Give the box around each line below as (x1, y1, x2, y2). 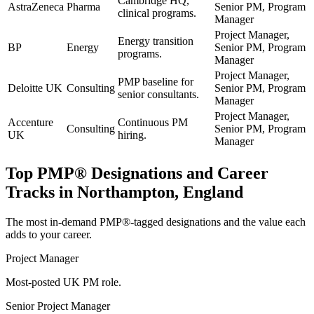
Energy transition (118, 34, 193, 47)
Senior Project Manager (6, 299, 110, 312)
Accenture (8, 116, 53, 128)
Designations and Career (87, 163, 268, 182)
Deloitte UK (8, 81, 62, 94)
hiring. (118, 128, 146, 141)
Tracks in (6, 182, 77, 201)
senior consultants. (118, 88, 199, 100)
